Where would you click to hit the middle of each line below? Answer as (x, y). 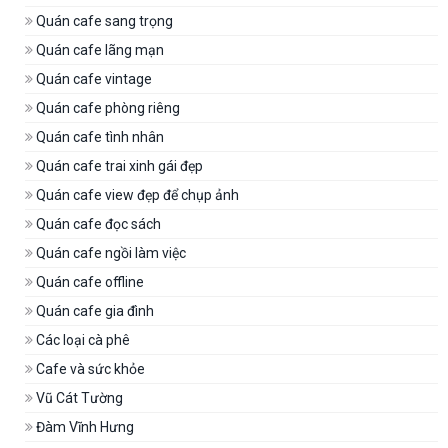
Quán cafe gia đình (93, 311)
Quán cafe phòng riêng (106, 108)
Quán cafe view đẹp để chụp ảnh (136, 195)
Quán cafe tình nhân (98, 137)
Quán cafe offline (88, 282)
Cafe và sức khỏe (89, 369)
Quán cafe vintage (92, 79)
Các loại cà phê (81, 340)
